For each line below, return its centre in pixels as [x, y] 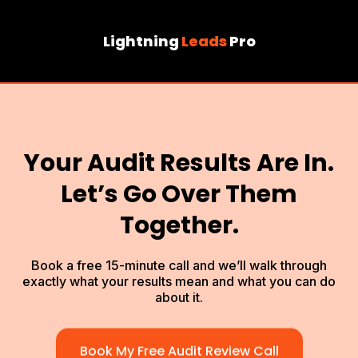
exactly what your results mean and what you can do [179, 281]
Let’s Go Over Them [179, 194]
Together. [179, 225]
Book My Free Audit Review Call [179, 343]
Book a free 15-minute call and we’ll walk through [179, 265]
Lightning [142, 41]
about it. [179, 297]
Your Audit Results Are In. [179, 163]
